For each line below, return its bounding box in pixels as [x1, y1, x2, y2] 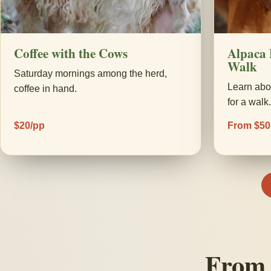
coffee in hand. [14, 83, 77, 94]
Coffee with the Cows [14, 44, 128, 62]
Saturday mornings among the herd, [14, 68, 167, 79]
